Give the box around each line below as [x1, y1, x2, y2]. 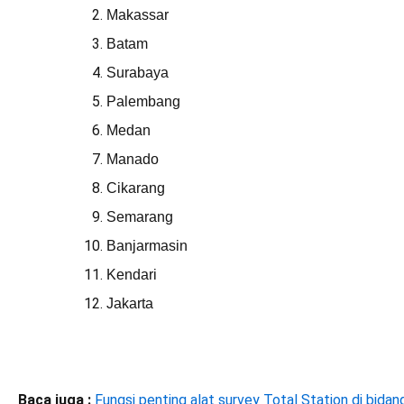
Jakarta [106, 296, 153, 311]
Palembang [106, 94, 180, 109]
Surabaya [106, 65, 169, 80]
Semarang [106, 209, 173, 225]
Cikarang [106, 180, 165, 196]
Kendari [106, 267, 157, 282]
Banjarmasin [106, 238, 188, 253]
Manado [106, 151, 159, 167]
